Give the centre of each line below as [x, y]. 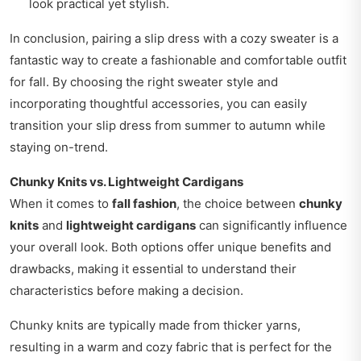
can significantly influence [272, 226]
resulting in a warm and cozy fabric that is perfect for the [171, 347]
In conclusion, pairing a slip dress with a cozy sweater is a [174, 39]
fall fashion [144, 204]
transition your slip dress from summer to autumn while [168, 126]
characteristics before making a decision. [127, 291]
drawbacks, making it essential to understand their [153, 269]
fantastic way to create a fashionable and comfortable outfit [178, 60]
